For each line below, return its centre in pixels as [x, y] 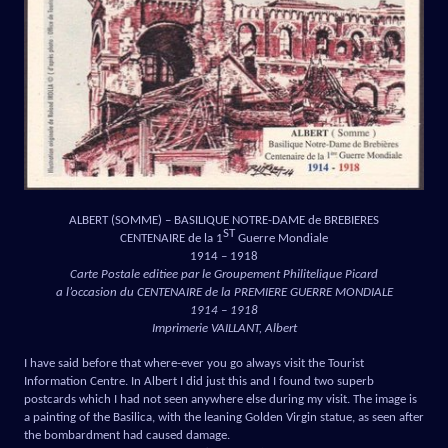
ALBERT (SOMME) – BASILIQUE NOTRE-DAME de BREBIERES [224, 220]
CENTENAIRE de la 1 [171, 238]
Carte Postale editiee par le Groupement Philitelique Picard [224, 274]
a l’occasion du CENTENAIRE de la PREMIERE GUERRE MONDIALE [224, 292]
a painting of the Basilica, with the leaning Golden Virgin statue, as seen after [224, 417]
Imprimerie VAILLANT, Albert [224, 328]
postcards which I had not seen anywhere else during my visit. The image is [220, 399]
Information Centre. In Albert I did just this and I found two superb [199, 381]
